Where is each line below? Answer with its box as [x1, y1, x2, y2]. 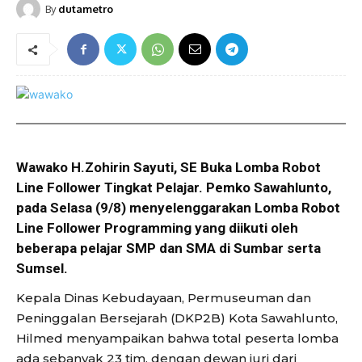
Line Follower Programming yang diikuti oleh [16, 220, 298, 237]
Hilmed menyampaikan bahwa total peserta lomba [16, 330, 339, 347]
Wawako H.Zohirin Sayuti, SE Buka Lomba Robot [16, 159, 321, 176]
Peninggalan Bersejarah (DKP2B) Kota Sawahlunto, [16, 310, 338, 326]
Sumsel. [16, 260, 68, 277]
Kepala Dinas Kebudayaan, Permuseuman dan [16, 290, 311, 306]
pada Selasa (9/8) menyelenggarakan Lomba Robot [16, 200, 340, 217]
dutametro [58, 2, 113, 16]
